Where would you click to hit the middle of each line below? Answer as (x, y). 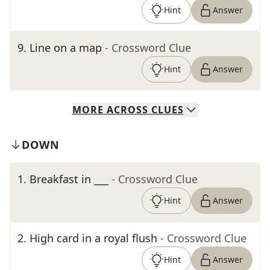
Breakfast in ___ (69, 179)
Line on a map (66, 48)
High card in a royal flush (93, 238)
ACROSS (127, 110)
